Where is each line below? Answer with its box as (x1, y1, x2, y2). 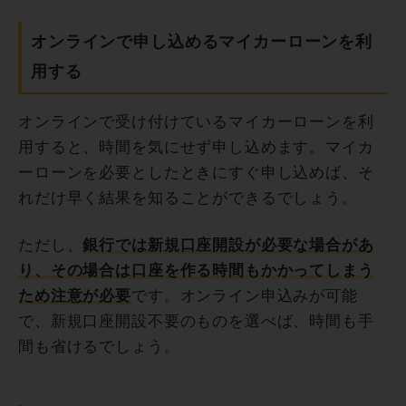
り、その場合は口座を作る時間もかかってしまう (18, 262, 374, 280)
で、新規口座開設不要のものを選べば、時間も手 (18, 313, 374, 331)
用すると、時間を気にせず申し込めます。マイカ (18, 139, 374, 157)
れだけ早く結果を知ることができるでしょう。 (18, 189, 358, 208)
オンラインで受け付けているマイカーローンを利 (18, 113, 374, 131)
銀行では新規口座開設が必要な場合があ (82, 237, 374, 255)
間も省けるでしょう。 (18, 338, 180, 356)
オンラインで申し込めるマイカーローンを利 (31, 33, 373, 52)
